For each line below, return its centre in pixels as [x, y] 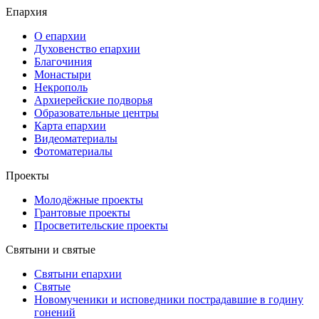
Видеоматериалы [76, 138]
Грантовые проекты [82, 212]
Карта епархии [70, 125]
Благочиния [63, 61]
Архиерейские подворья [93, 100]
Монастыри [63, 74]
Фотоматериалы [73, 151]
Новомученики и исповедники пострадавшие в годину [169, 299]
